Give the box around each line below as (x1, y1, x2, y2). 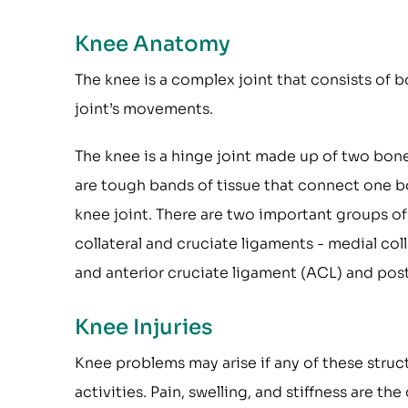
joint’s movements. (75, 99, 213, 118)
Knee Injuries (75, 314, 212, 341)
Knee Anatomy (75, 31, 230, 57)
